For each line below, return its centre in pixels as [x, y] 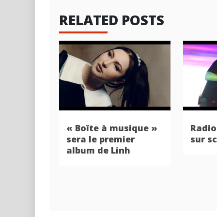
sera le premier [101, 139]
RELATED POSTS [112, 20]
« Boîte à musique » [112, 128]
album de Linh [98, 150]
